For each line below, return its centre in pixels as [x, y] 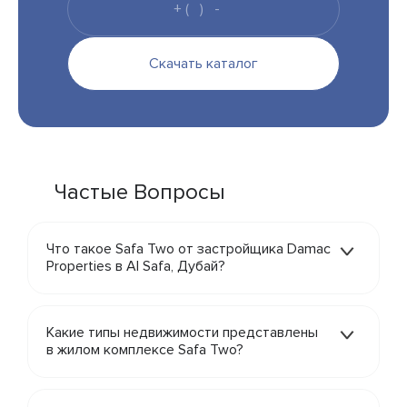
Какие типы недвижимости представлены [182, 332]
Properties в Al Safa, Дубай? [136, 266]
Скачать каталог [203, 63]
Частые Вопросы [140, 192]
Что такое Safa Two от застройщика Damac [189, 248]
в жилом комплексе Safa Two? [145, 349]
